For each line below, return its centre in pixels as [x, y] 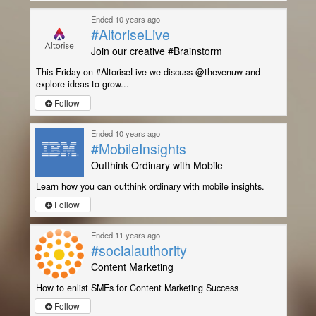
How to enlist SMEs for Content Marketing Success [137, 287]
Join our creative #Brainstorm [156, 51]
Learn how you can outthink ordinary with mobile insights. [150, 186]
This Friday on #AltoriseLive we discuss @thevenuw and [148, 72]
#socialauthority [139, 250]
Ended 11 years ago [125, 235]
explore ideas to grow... [82, 84]
